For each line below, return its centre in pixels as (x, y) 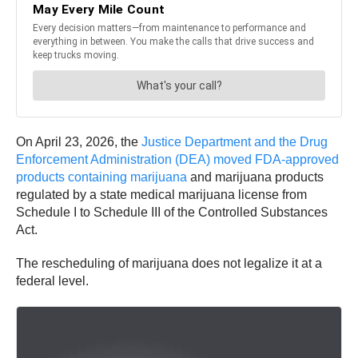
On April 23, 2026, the (79, 141)
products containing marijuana (101, 177)
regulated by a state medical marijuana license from (161, 194)
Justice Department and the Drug (235, 141)
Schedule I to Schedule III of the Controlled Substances (172, 212)
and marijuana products (255, 177)
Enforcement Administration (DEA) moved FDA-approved (177, 159)
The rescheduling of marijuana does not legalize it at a (169, 263)
